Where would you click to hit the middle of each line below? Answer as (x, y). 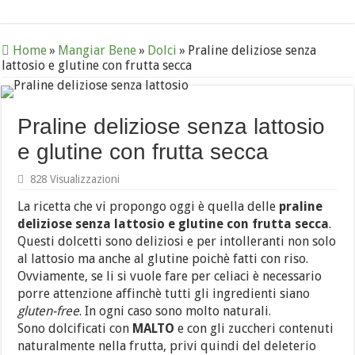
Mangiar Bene (97, 50)
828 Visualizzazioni (75, 179)
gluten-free (49, 311)
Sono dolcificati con (75, 328)
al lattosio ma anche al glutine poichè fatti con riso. (163, 259)
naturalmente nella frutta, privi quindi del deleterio (167, 346)
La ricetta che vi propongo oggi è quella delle (149, 206)
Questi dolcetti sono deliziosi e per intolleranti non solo (177, 241)
